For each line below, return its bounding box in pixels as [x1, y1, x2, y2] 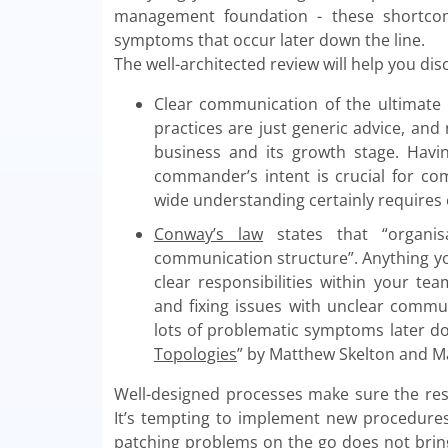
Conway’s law [154, 223, 264, 246]
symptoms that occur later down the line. [114, 29, 429, 52]
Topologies [154, 343, 237, 366]
